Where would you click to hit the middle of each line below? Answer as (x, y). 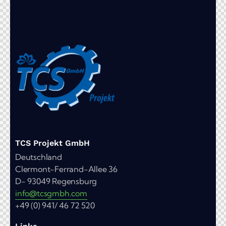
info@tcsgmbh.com (51, 193)
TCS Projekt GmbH (52, 143)
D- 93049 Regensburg (56, 181)
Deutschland (39, 157)
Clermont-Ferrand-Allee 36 (66, 169)
